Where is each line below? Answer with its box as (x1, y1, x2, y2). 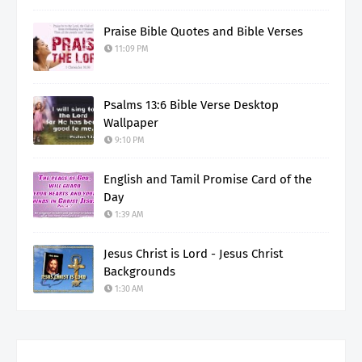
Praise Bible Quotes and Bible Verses (103, 23, 303, 39)
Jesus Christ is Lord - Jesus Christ (103, 246, 283, 261)
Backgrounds (103, 263, 175, 279)
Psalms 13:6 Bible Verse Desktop (103, 97, 279, 112)
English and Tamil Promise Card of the (103, 171, 312, 187)
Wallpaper (103, 115, 158, 130)
